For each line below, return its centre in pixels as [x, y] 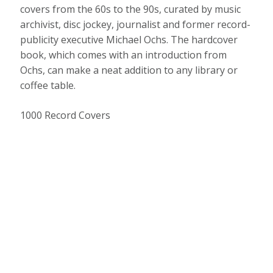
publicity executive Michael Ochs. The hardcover [129, 40]
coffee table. [48, 86]
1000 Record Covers [66, 115]
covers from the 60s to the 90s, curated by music [131, 9]
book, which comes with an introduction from [124, 55]
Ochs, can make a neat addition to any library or [129, 70]
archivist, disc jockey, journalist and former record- [136, 25]
